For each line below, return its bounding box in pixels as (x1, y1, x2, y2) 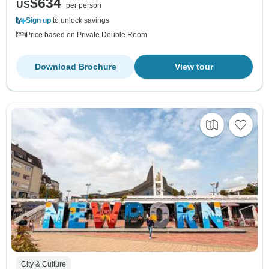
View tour (174, 61, 213, 71)
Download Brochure (34, 61, 116, 71)
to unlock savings (51, 16, 109, 25)
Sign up (26, 16, 51, 25)
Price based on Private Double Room (26, 30, 147, 39)
